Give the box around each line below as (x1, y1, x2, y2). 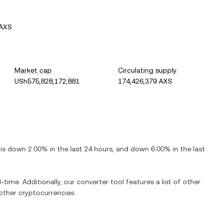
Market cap (14, 66, 52, 74)
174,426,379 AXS (118, 77, 173, 85)
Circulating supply (118, 66, 177, 74)
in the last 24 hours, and (48, 145, 130, 153)
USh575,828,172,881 (14, 77, 80, 85)
